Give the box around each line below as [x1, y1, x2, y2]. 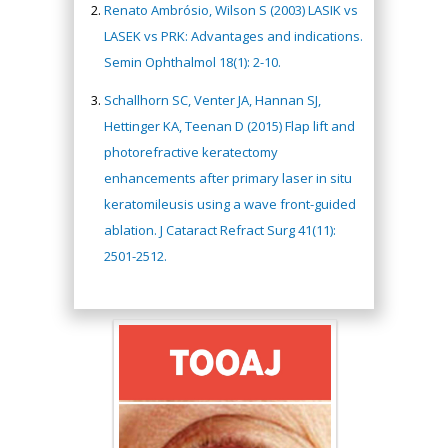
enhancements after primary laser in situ [104, 169, 352, 187]
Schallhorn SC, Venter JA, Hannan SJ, [104, 91, 321, 109]
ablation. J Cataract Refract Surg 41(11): [104, 221, 336, 239]
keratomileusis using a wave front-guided [104, 195, 356, 213]
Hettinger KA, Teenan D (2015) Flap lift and [104, 117, 355, 135]
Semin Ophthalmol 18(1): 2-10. [104, 53, 281, 71]
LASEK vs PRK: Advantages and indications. [104, 27, 363, 45]
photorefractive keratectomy [104, 143, 278, 161]
